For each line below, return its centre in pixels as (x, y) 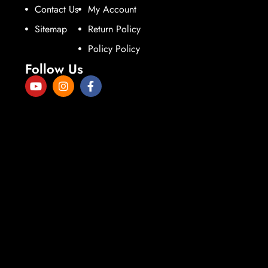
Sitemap (51, 29)
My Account (112, 9)
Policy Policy (114, 48)
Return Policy (114, 29)
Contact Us (56, 9)
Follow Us (54, 68)
